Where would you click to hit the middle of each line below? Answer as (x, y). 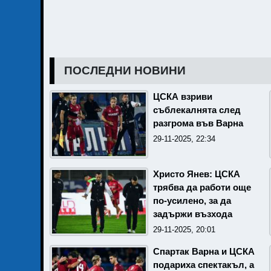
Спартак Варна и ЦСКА (204, 251)
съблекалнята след (197, 110)
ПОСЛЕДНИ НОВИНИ (125, 70)
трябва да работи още (202, 187)
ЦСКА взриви (183, 96)
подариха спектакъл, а (204, 265)
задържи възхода (193, 214)
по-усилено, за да (192, 201)
